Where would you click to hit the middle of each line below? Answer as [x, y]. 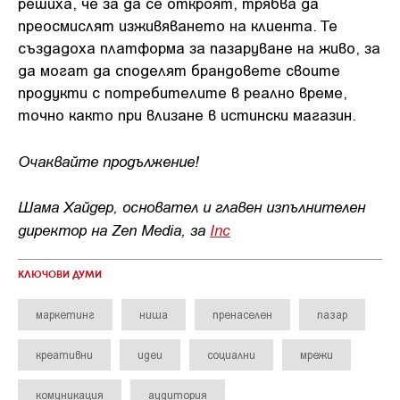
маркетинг [65, 314]
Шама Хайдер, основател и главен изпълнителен [192, 206]
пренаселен [242, 314]
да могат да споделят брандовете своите [179, 70]
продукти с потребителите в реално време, [183, 92]
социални [231, 354]
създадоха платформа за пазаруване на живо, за [199, 47]
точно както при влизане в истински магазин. [187, 114]
